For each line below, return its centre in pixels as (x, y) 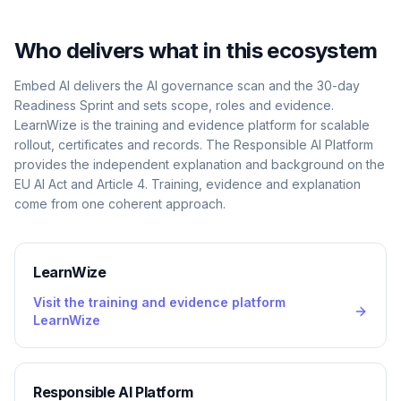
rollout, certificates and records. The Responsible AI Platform (194, 145)
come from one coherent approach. (120, 204)
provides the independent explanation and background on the (200, 164)
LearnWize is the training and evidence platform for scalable (192, 125)
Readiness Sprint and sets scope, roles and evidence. (174, 105)
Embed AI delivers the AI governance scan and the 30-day (187, 85)
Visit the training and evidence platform (159, 302)
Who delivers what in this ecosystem (196, 51)
